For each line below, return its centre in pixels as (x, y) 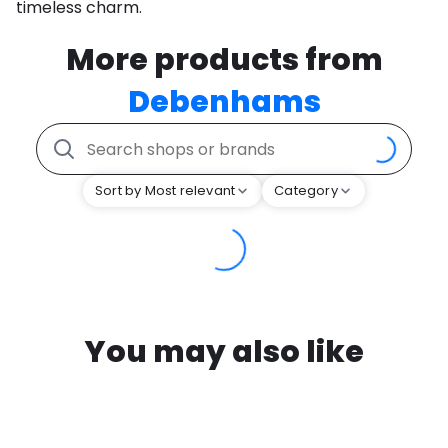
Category (306, 191)
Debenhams (224, 102)
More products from (224, 60)
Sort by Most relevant (165, 191)
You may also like (224, 352)
